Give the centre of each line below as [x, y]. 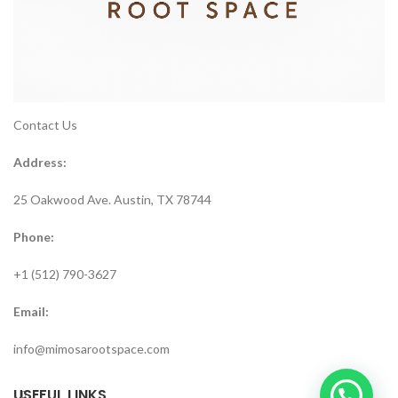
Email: [31, 312]
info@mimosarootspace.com [92, 349]
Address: [40, 163]
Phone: [34, 237]
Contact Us [45, 125]
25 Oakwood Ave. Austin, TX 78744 [112, 200]
